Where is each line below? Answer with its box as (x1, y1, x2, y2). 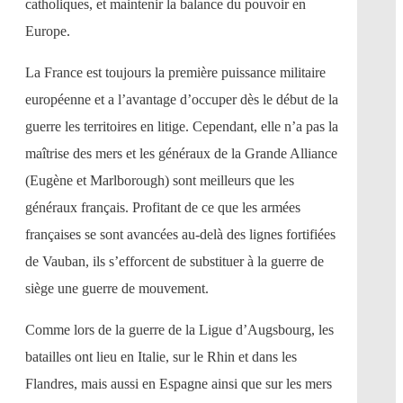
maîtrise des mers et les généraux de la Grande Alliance (25, 145, 337, 161)
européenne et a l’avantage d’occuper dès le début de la (25, 91, 338, 107)
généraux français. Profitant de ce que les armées (25, 199, 300, 215)
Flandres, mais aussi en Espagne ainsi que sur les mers (25, 375, 332, 391)
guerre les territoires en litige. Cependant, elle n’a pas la (25, 118, 338, 134)
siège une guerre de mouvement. (25, 280, 209, 296)
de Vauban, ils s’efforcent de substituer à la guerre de (25, 253, 324, 269)
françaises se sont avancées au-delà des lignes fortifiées (25, 226, 336, 242)
